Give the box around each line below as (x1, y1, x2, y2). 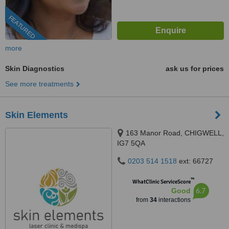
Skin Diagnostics (5, 64, 64, 73)
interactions (156, 196, 191, 203)
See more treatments (5, 80, 74, 88)
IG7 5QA (117, 139, 145, 147)
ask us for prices (166, 64, 224, 73)
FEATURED (7, 14, 37, 41)
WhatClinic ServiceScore (132, 178, 191, 185)
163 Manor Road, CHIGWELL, (126, 129, 224, 137)
